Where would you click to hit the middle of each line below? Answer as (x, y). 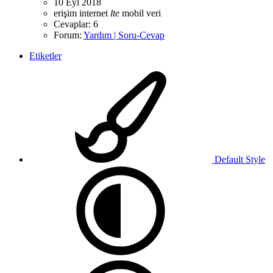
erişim (66, 13)
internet (95, 13)
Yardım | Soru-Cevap (124, 35)
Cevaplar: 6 (76, 24)
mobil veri (141, 13)
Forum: (69, 35)
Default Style (239, 159)
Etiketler (45, 55)
